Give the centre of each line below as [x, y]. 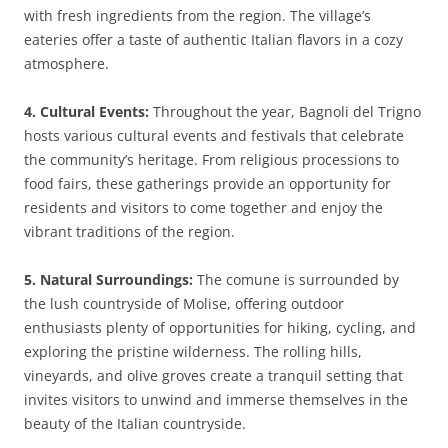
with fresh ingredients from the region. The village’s [197, 15]
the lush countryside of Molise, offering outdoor [184, 303]
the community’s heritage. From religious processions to [211, 159]
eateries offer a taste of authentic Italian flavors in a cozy [213, 39]
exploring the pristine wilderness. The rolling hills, [193, 351]
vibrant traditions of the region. [129, 231]
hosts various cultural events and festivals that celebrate [214, 135]
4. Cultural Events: [86, 111]
